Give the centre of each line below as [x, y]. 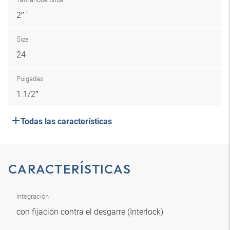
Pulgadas [30, 79]
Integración [33, 196]
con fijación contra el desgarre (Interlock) [91, 212]
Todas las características [66, 121]
